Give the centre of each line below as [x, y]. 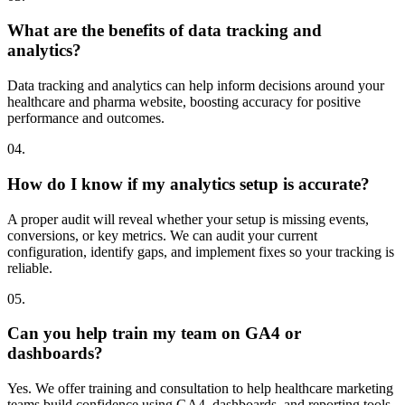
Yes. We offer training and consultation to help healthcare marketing [200, 388]
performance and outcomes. [86, 118]
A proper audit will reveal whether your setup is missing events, [188, 219]
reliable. [30, 268]
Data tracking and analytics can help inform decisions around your [196, 86]
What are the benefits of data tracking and [165, 31]
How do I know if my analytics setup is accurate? [188, 184]
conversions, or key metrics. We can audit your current [162, 235]
